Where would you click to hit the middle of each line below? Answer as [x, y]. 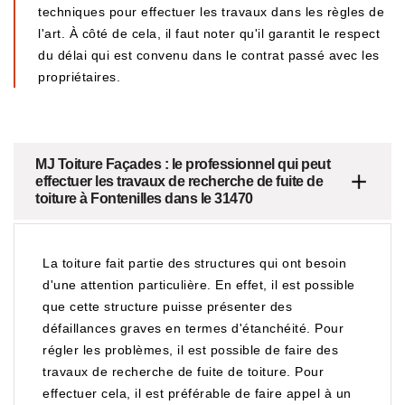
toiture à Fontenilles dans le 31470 [144, 198]
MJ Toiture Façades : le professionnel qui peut [183, 164]
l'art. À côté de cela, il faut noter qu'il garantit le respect [209, 33]
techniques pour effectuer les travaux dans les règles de [211, 12]
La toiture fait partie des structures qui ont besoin [194, 263]
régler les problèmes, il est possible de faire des [190, 350]
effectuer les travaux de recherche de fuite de [179, 181]
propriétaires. [79, 77]
